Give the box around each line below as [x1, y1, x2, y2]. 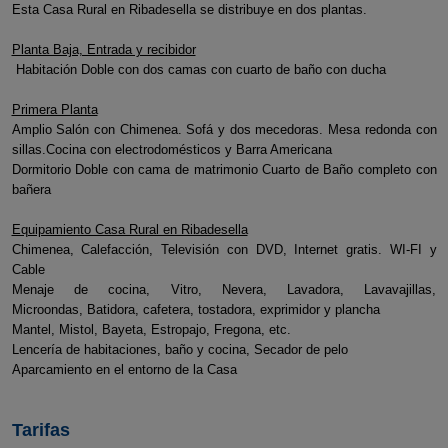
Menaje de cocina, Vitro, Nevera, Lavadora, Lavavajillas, [11, 282, 437, 297]
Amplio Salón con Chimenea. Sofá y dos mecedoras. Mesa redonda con [11, 122, 437, 137]
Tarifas [11, 420, 70, 440]
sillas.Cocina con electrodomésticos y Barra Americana [11, 142, 332, 157]
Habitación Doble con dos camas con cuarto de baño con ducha [11, 62, 386, 77]
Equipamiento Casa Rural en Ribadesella [11, 222, 248, 237]
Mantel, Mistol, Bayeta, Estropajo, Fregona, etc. [11, 322, 291, 337]
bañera [11, 182, 51, 197]
